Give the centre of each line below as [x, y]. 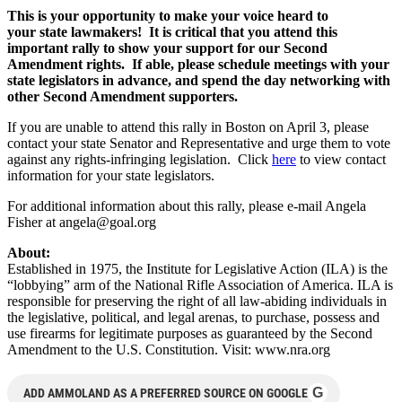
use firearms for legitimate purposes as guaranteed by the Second [190, 333]
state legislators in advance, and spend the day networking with [199, 80]
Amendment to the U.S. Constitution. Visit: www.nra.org [169, 349]
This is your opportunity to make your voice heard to [168, 15]
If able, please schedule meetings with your [261, 64]
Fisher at [33, 222]
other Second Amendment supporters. [122, 96]
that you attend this [279, 31]
